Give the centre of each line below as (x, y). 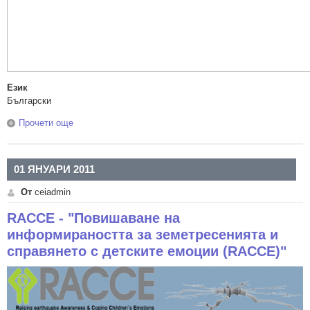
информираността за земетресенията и (143, 235)
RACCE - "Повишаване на (93, 218)
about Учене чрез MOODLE (130, 123)
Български (29, 101)
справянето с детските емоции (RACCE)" (147, 251)
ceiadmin (53, 192)
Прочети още (46, 123)
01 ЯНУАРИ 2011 (54, 169)
